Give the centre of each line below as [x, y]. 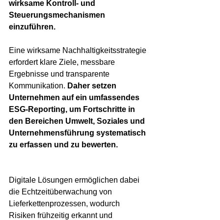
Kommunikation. [38, 86]
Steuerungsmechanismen [58, 15]
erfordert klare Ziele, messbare [63, 62]
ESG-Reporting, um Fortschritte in [73, 110]
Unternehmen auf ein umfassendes [75, 98]
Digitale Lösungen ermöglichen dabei [75, 180]
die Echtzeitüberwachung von [61, 192]
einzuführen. [32, 27]
